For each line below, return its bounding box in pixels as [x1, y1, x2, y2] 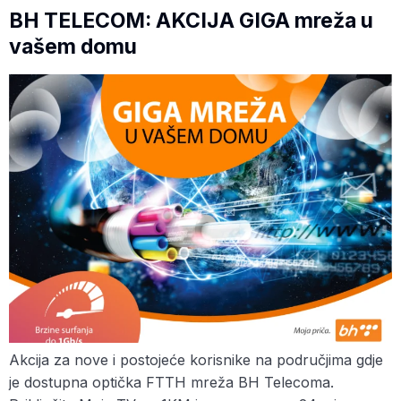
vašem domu [9, 34, 137, 60]
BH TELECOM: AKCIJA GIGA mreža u [9, 8, 373, 34]
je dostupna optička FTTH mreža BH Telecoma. [9, 373, 334, 392]
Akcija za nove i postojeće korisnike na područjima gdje [9, 351, 383, 370]
